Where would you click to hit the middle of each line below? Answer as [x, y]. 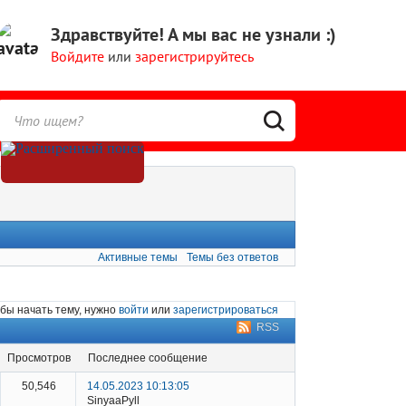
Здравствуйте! [107, 34]
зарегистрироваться [226, 309]
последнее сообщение [152, 358]
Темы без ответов [232, 258]
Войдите [77, 56]
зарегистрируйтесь [194, 56]
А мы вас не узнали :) [250, 34]
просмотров [43, 358]
